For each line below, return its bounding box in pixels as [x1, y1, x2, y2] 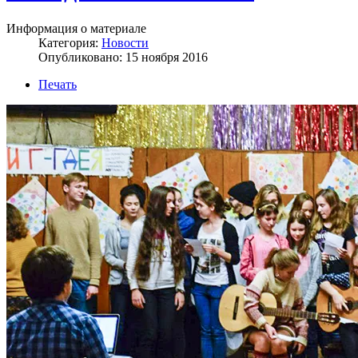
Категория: [38, 35, 101, 50]
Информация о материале [6, 21, 146, 35]
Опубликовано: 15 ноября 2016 [38, 50, 208, 64]
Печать [38, 77, 77, 91]
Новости [101, 35, 149, 50]
